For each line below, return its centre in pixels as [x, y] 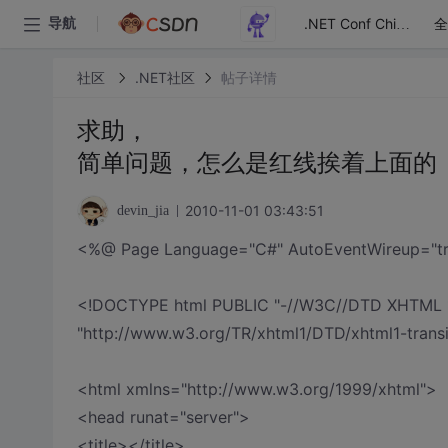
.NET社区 [164, 77]
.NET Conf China [403, 24]
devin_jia [142, 210]
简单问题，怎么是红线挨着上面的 [256, 162]
